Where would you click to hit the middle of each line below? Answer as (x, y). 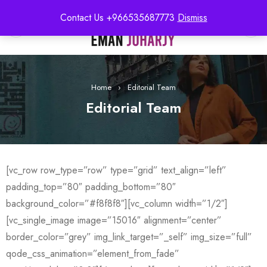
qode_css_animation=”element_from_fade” (93, 254)
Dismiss (192, 18)
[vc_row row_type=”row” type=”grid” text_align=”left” (116, 170)
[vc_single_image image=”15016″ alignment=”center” (114, 220)
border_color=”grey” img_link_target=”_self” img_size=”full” (129, 237)
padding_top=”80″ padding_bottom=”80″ (91, 187)
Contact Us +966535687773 (119, 18)
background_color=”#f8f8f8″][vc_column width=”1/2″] (117, 204)
